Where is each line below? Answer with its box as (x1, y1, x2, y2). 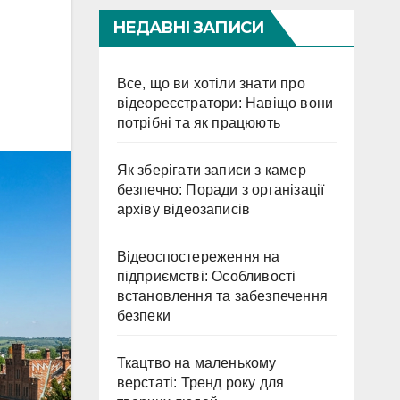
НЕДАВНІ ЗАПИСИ (112, 18, 263, 37)
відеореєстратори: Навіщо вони (116, 96, 334, 111)
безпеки (116, 308, 171, 323)
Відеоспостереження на (116, 249, 280, 264)
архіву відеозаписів (116, 202, 251, 217)
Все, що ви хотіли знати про (116, 76, 305, 91)
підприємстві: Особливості (116, 269, 296, 284)
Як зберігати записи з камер (116, 162, 306, 178)
